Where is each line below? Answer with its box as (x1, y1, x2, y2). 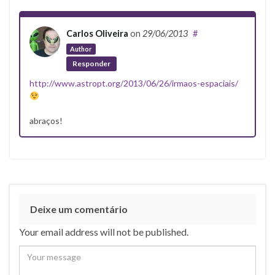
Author (70, 44, 92, 53)
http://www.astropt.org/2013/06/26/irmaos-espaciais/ (29, 78, 238, 89)
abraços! (29, 115, 63, 126)
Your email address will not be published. (19, 226, 188, 238)
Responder (72, 59, 110, 69)
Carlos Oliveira (66, 28, 128, 39)
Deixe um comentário (30, 203, 128, 215)
